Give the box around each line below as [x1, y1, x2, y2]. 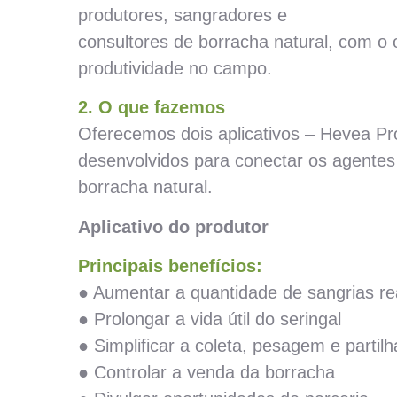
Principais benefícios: [78, 256, 262, 276]
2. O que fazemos [78, 97, 225, 118]
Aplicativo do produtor [78, 216, 269, 237]
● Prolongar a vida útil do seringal [78, 309, 341, 330]
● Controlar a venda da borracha [78, 362, 335, 383]
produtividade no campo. [78, 58, 272, 78]
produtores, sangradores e [78, 5, 287, 25]
